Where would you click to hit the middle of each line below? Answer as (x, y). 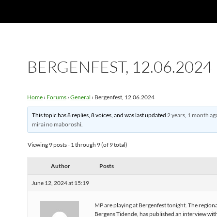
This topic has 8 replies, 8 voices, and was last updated (100, 115)
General (80, 97)
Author (61, 166)
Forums (56, 97)
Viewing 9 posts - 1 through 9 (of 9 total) (77, 145)
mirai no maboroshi (57, 124)
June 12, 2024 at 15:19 (60, 183)
